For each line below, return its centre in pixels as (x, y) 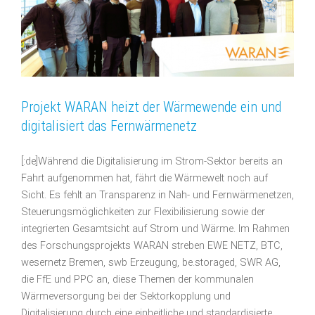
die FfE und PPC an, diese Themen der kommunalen (137, 279)
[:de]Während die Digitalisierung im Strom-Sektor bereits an (152, 161)
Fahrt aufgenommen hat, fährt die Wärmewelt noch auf (144, 178)
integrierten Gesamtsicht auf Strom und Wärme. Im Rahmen (155, 229)
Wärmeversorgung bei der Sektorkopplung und (126, 296)
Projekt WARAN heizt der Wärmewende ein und (151, 107)
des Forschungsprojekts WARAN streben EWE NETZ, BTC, (152, 245)
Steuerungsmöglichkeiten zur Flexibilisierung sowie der (143, 212)
